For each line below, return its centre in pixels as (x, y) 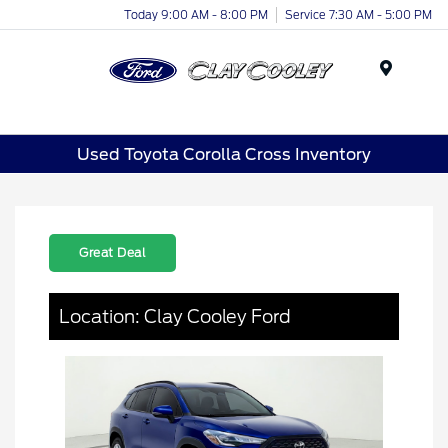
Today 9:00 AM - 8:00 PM (196, 14)
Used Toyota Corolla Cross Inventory (224, 154)
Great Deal (112, 253)
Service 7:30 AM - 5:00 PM (358, 14)
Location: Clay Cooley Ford (175, 317)
